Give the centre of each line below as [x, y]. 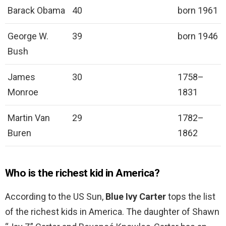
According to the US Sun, [55, 197]
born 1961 [198, 11]
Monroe [23, 92]
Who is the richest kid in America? [82, 173]
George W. [28, 36]
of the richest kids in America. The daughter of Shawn [112, 212]
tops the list [191, 197]
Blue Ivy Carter [136, 197]
